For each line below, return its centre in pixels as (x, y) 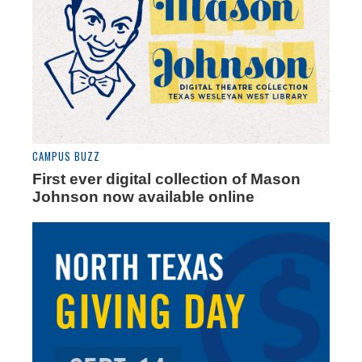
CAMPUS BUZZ (66, 157)
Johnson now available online (143, 197)
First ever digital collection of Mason (166, 179)
